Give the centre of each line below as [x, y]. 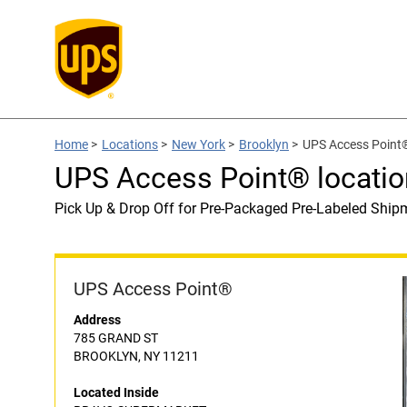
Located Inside [116, 392]
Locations [130, 144]
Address [97, 320]
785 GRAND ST [116, 338]
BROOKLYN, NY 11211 [136, 356]
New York [199, 144]
